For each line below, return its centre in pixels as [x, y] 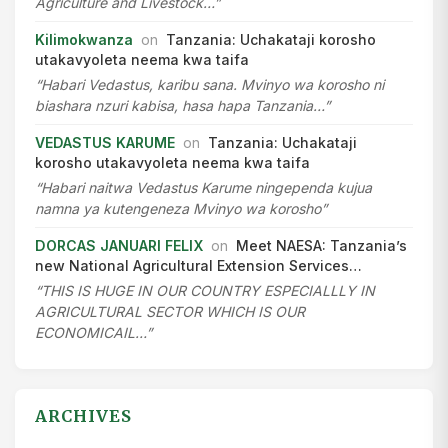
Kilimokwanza [84, 40]
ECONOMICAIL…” [93, 333]
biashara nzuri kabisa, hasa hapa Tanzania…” [182, 106]
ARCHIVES [83, 416]
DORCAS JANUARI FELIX [119, 246]
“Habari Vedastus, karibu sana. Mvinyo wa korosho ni [209, 85]
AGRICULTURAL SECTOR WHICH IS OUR [170, 312]
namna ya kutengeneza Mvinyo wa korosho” [181, 209]
